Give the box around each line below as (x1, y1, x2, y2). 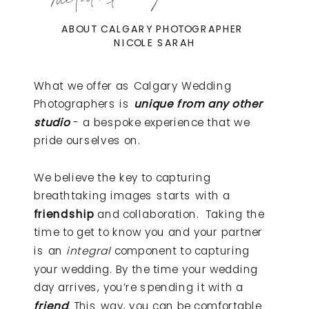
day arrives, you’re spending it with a (34, 279, 243, 296)
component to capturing (110, 243, 250, 259)
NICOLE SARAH (113, 35, 196, 50)
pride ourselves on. (34, 132, 141, 149)
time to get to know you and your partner (34, 224, 263, 241)
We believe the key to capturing (34, 170, 211, 186)
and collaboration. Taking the (94, 206, 264, 222)
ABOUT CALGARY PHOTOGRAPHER (61, 21, 248, 37)
